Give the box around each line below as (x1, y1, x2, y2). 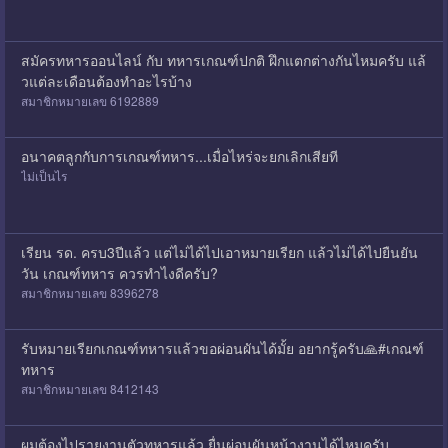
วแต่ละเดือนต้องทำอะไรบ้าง (20, 70, 192, 91)
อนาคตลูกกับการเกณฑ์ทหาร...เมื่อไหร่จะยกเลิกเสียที (20, 145, 338, 166)
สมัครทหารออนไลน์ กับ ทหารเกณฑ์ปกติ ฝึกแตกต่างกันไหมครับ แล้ (20, 49, 426, 70)
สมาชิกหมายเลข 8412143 (20, 379, 159, 397)
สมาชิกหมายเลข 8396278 (20, 283, 159, 301)
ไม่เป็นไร (20, 166, 67, 184)
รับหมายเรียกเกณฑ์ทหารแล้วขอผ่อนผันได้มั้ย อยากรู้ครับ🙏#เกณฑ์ (20, 337, 424, 358)
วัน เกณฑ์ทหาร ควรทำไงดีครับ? (20, 262, 218, 283)
